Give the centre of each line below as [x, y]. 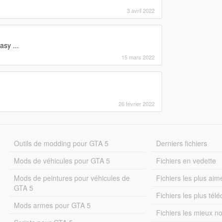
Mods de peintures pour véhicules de [72, 178]
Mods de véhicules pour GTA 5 [62, 160]
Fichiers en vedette [186, 160]
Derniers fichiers [182, 143]
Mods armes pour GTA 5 [52, 205]
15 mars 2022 [138, 57]
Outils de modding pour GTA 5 [61, 143]
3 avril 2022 [140, 10]
